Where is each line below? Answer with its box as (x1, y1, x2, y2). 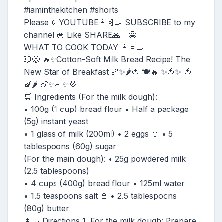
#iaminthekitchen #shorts (24, 4, 118, 15)
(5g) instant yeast (24, 116, 88, 126)
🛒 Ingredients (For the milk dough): (24, 91, 157, 102)
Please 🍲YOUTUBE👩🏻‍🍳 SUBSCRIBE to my (24, 17, 195, 27)
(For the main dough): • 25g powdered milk (24, 153, 186, 164)
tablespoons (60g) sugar (24, 141, 116, 151)
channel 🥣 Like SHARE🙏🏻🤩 (24, 29, 136, 40)
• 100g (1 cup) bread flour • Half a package (24, 104, 189, 114)
